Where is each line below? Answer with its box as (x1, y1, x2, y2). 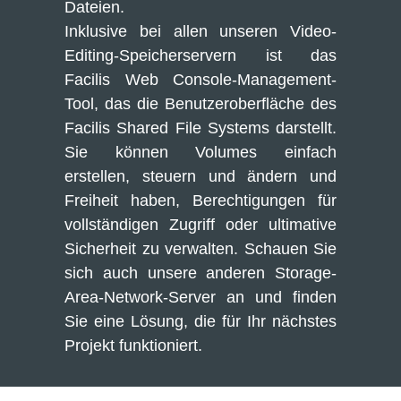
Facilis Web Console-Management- (64, 71, 337, 89)
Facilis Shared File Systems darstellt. (64, 119, 337, 137)
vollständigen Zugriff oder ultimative (64, 216, 337, 234)
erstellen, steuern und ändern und (64, 167, 337, 185)
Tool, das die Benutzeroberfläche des (64, 95, 337, 113)
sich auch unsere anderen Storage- (64, 264, 337, 282)
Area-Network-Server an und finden (64, 288, 337, 306)
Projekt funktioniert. (64, 337, 202, 354)
